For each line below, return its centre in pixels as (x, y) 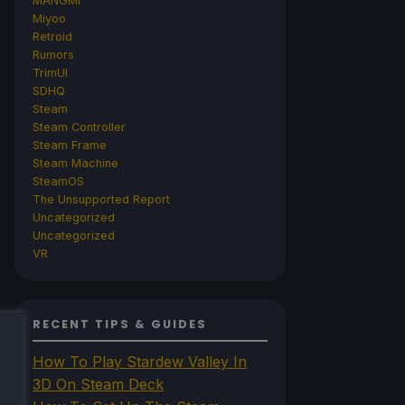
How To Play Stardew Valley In (140, 361)
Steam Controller (79, 127)
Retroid (52, 36)
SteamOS (58, 181)
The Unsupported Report (101, 199)
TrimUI (50, 72)
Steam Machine (75, 163)
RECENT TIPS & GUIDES (120, 324)
